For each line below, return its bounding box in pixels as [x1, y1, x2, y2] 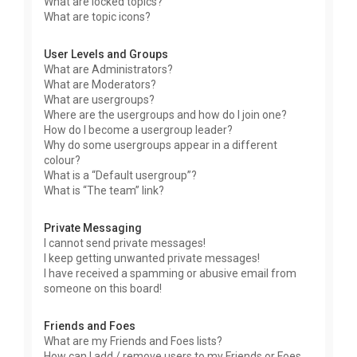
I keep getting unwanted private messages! [44, 251, 260, 265]
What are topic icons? [44, 10, 151, 23]
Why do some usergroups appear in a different [44, 138, 277, 151]
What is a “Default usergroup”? [44, 168, 197, 182]
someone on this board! [44, 281, 162, 295]
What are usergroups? [44, 92, 155, 106]
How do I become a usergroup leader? [44, 123, 233, 136]
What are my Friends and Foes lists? [44, 334, 222, 347]
